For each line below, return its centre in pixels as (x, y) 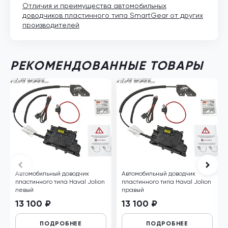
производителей (51, 25)
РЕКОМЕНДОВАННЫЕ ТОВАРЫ (107, 65)
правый (133, 190)
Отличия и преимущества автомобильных (94, 6)
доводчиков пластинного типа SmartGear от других (113, 15)
